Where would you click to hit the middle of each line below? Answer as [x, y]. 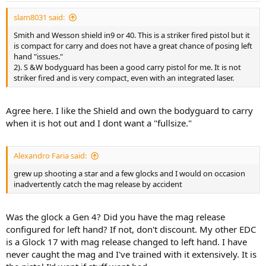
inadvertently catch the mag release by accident [98, 184]
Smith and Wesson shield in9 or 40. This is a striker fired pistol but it [132, 35]
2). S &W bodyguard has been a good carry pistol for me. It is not [127, 67]
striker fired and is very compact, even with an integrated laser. [124, 78]
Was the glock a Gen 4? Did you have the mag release [115, 216]
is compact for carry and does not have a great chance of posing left [133, 46]
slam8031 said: [39, 17]
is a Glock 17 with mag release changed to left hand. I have [126, 241]
